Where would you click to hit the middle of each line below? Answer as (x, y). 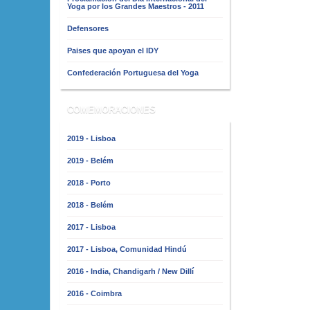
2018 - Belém (90, 204)
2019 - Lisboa (91, 138)
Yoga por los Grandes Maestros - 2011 (136, 6)
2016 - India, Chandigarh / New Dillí (130, 271)
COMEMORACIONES (111, 109)
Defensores (88, 28)
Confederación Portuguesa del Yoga (133, 73)
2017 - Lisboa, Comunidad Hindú (127, 249)
